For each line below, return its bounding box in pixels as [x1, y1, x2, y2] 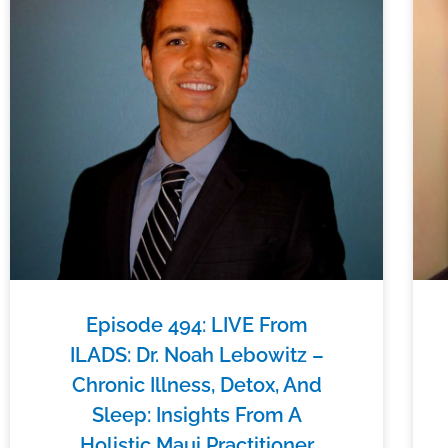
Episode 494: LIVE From [85, 312, 308, 337]
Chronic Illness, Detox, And [71, 372, 322, 397]
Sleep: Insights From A [91, 402, 302, 427]
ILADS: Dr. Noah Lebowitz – [69, 342, 324, 367]
